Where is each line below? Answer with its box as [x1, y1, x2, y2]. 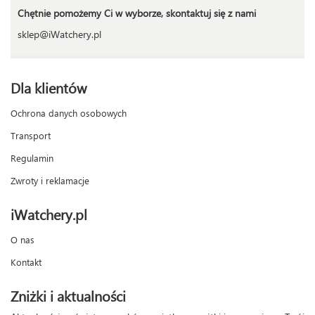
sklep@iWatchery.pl [18, 27, 101, 41]
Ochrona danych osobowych [11, 106, 127, 119]
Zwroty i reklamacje [11, 174, 89, 186]
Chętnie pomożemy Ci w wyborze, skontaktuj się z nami [18, 6, 256, 20]
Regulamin [11, 151, 53, 164]
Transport [11, 129, 51, 141]
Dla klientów [11, 77, 86, 97]
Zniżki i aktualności [11, 285, 126, 305]
